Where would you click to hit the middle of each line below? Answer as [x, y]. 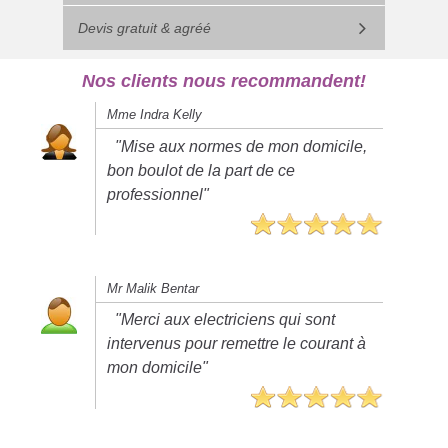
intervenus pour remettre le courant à [237, 344]
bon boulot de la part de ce [201, 170]
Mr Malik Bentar [153, 288]
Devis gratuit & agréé [144, 28]
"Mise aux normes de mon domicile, [241, 146]
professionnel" [158, 194]
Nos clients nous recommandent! [224, 81]
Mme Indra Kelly [155, 115]
